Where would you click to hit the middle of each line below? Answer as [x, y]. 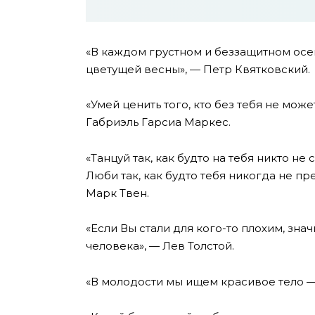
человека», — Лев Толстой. [160, 246]
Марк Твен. [117, 193]
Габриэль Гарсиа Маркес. [158, 122]
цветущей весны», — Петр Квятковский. [198, 69]
